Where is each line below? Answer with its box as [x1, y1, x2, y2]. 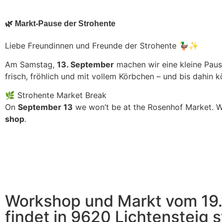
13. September [57, 59, 114, 69]
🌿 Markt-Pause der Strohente [5, 19, 115, 28]
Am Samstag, [5, 59, 57, 69]
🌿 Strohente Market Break [5, 90, 107, 101]
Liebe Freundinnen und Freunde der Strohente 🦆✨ [5, 40, 201, 51]
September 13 [18, 102, 73, 112]
